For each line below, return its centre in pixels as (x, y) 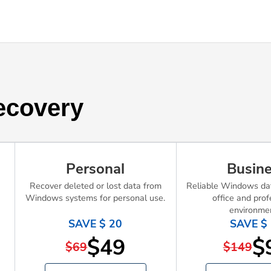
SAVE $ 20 (96, 224)
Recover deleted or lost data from (95, 186)
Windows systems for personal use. (96, 198)
